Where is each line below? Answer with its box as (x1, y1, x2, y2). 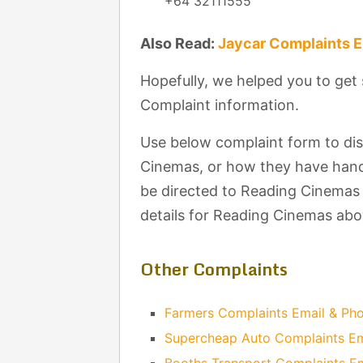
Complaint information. (140, 96, 299, 114)
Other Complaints (140, 255, 288, 284)
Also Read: (140, 35, 218, 53)
